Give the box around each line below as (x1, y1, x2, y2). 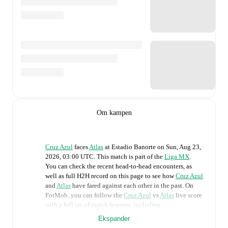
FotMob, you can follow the (45, 191, 124, 199)
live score (174, 191, 202, 199)
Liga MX (164, 152, 189, 160)
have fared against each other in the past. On (71, 181, 193, 189)
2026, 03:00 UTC (45, 152, 94, 160)
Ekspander (98, 214, 130, 222)
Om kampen (96, 108, 132, 117)
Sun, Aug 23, (166, 142, 201, 151)
